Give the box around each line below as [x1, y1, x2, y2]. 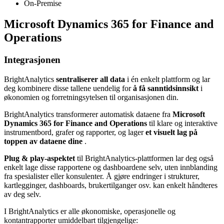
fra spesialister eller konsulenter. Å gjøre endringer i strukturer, [4, 172, 199, 181]
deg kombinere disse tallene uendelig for [4, 84, 133, 93]
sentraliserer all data [56, 75, 125, 84]
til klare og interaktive [147, 119, 217, 128]
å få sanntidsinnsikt [133, 84, 198, 93]
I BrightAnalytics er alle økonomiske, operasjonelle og [4, 207, 175, 216]
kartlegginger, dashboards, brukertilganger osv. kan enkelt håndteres [4, 181, 217, 190]
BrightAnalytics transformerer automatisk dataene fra [4, 110, 172, 119]
